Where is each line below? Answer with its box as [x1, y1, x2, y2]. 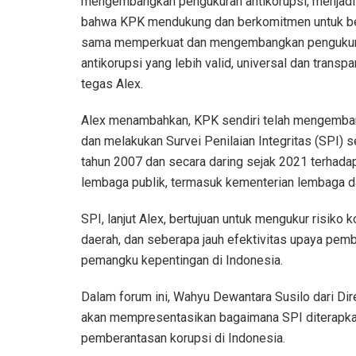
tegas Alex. [81, 76, 143, 92]
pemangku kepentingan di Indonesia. [81, 253, 283, 269]
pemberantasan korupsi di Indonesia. [81, 331, 285, 346]
